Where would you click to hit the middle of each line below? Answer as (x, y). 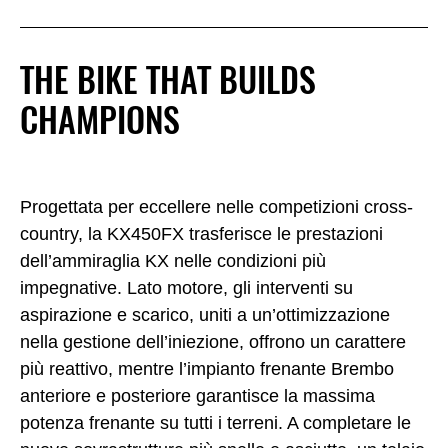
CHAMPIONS (100, 120)
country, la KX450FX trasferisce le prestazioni (201, 234)
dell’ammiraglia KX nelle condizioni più (173, 261)
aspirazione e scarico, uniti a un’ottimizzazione (205, 315)
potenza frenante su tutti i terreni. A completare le (215, 423)
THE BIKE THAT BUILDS (168, 80)
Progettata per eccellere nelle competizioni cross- (216, 207)
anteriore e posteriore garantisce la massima (197, 396)
